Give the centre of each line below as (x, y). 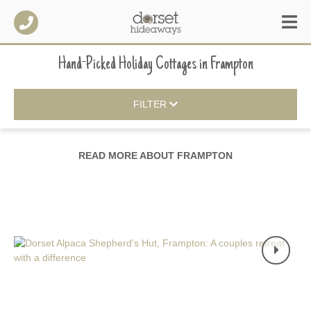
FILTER (151, 104)
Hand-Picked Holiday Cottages (127, 65)
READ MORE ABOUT (128, 155)
